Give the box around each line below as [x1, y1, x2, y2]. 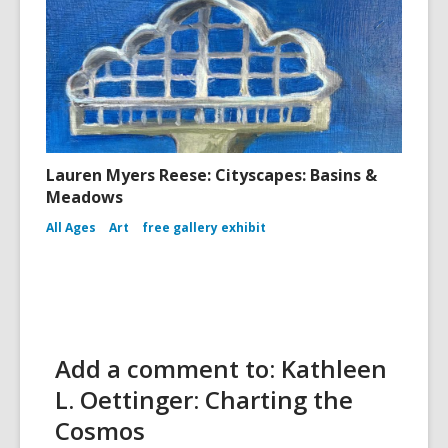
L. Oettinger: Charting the [55, 383, 353, 417]
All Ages [46, 219, 96, 237]
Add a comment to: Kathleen [55, 352, 387, 386]
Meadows [46, 186, 123, 209]
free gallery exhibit [142, 219, 266, 237]
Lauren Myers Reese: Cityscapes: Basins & [46, 164, 377, 187]
